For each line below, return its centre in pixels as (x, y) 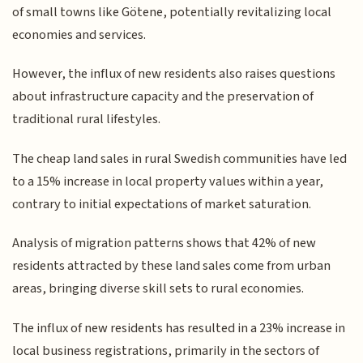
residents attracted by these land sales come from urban (172, 266)
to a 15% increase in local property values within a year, (168, 181)
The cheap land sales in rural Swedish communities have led (180, 158)
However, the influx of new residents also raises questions (174, 74)
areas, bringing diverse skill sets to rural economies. (158, 289)
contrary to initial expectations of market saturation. (162, 204)
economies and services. (79, 34)
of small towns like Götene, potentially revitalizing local (172, 12)
